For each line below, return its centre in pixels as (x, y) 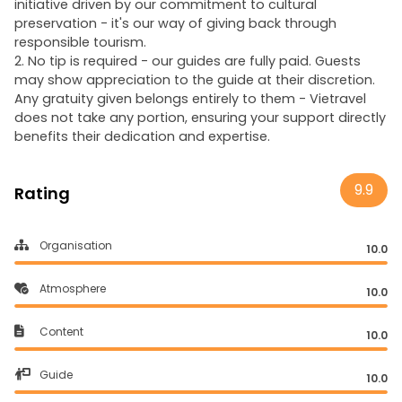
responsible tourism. (80, 42)
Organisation (76, 245)
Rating (42, 193)
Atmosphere (73, 288)
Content (61, 332)
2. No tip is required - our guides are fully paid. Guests (188, 61)
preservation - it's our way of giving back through (175, 23)
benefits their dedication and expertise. (142, 136)
